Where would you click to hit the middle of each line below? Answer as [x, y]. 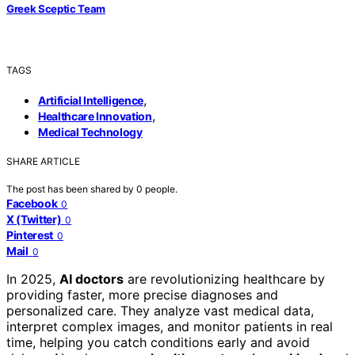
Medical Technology [90, 132]
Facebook [32, 204]
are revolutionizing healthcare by [224, 279]
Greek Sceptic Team [56, 9]
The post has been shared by [71, 189]
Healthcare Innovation [95, 116]
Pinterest [30, 235]
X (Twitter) [34, 219]
